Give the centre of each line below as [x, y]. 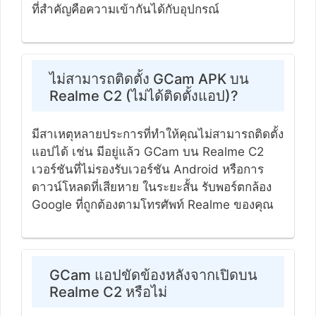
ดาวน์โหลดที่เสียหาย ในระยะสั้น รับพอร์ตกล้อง [151, 187]
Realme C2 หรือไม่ [108, 292]
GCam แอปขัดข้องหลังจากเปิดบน [153, 275]
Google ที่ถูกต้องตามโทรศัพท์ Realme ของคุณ [152, 205]
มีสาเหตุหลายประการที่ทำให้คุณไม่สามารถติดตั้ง [157, 134]
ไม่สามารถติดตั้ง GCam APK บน [149, 79]
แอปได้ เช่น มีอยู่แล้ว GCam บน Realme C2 [147, 152]
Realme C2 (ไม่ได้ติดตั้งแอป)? [144, 96]
